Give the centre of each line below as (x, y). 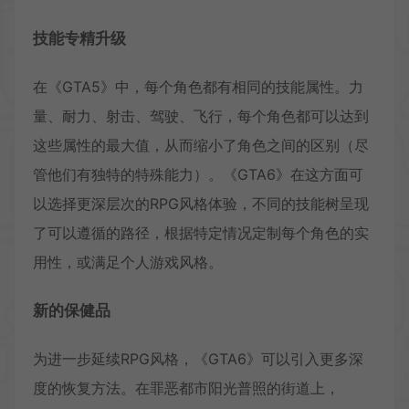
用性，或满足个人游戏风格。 (128, 262)
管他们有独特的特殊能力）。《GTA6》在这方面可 (198, 174)
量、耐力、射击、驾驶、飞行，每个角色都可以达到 (201, 115)
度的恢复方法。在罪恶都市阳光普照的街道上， (186, 388)
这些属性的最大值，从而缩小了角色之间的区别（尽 (201, 145)
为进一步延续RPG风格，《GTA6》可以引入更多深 (198, 358)
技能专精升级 (79, 38)
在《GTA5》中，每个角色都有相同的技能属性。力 (198, 86)
